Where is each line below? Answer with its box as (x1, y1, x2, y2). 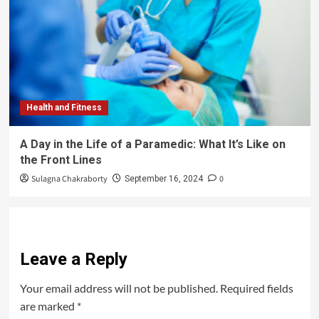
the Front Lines (19, 152, 102, 167)
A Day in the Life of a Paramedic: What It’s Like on (19, 137, 286, 151)
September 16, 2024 (124, 173, 203, 184)
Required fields (219, 281, 293, 295)
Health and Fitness (26, 102, 102, 113)
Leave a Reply (19, 249, 127, 269)
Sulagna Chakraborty (31, 172, 108, 185)
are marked (19, 298, 77, 313)
